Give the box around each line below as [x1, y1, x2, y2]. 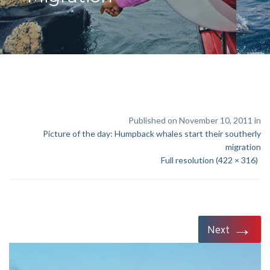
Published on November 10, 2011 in [128, 115, 261, 126]
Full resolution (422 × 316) [161, 155, 258, 166]
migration [225, 142, 261, 152]
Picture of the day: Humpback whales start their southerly [43, 128, 261, 139]
